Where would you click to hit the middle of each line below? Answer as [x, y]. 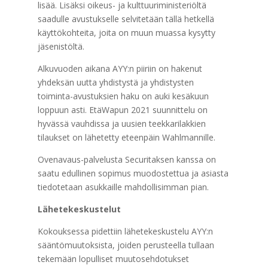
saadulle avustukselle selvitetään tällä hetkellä [126, 19]
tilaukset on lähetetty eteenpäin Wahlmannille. [126, 137]
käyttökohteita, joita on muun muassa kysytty [126, 33]
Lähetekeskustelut [79, 209]
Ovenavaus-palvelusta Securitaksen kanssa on [127, 159]
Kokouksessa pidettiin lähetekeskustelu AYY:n [125, 231]
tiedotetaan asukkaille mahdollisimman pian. [123, 187]
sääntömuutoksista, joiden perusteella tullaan [126, 245]
